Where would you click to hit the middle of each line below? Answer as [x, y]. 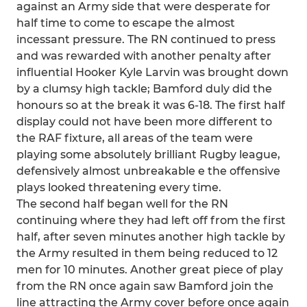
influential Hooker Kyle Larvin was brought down [152, 72]
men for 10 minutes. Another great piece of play [150, 270]
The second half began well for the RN [122, 204]
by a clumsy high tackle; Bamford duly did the [144, 89]
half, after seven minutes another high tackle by [151, 237]
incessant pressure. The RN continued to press [146, 39]
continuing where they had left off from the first [151, 220]
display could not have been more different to [144, 122]
